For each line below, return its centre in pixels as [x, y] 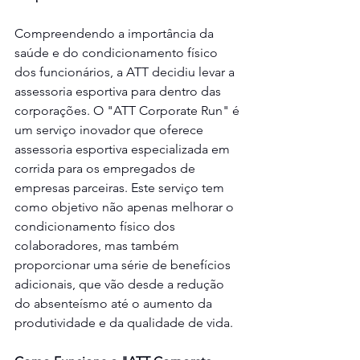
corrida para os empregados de [106, 169]
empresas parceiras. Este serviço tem [121, 188]
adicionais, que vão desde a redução [121, 284]
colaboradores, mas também [98, 246]
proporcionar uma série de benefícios [124, 265]
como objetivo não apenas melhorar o [126, 207]
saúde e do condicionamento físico [118, 53]
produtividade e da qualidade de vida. [124, 323]
